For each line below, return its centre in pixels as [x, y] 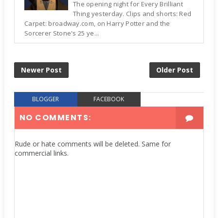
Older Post [175, 70]
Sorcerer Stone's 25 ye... [62, 33]
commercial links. [41, 153]
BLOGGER [46, 99]
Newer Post [41, 70]
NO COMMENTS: [55, 117]
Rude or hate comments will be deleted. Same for [92, 144]
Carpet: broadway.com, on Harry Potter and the [97, 23]
